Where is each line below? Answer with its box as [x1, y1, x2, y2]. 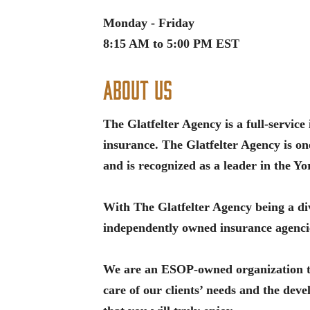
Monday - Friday [103, 16, 195, 30]
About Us [103, 75, 173, 103]
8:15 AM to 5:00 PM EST [103, 37, 240, 51]
